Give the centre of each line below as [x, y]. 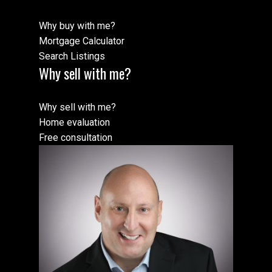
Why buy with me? [77, 25]
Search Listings [72, 56]
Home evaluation [74, 122]
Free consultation [76, 137]
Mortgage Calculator [82, 41]
